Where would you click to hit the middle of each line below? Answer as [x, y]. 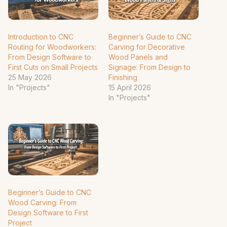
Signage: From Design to [149, 67]
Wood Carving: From [42, 202]
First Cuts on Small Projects [53, 67]
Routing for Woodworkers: [52, 47]
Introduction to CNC [41, 37]
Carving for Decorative [147, 47]
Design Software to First [48, 212]
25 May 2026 [30, 78]
